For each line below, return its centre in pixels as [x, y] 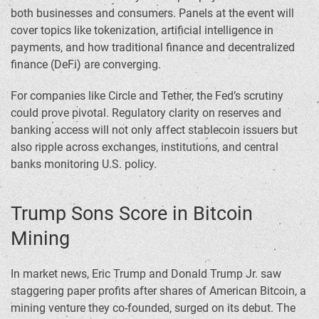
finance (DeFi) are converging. [86, 64]
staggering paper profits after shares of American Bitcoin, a [158, 291]
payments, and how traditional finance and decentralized [153, 47]
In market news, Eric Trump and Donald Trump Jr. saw [146, 273]
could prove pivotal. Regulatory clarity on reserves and [146, 113]
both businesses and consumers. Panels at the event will [152, 13]
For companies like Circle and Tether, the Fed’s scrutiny [147, 95]
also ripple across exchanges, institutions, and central [145, 147]
